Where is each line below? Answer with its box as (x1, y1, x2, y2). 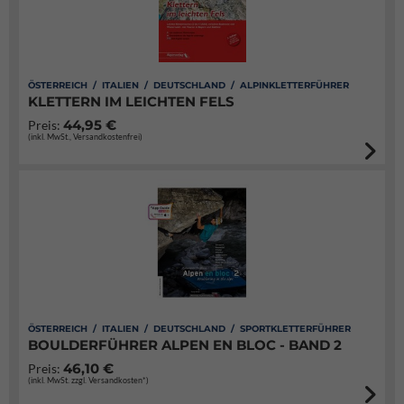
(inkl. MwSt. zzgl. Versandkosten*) (28, 375, 149, 385)
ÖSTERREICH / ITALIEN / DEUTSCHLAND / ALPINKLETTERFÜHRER (28, 79, 349, 91)
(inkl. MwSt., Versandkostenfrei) (28, 132, 142, 142)
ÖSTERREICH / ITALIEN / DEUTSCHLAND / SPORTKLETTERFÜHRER (28, 323, 351, 335)
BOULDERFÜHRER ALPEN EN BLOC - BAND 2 (28, 336, 342, 353)
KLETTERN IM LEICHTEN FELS (28, 93, 234, 110)
